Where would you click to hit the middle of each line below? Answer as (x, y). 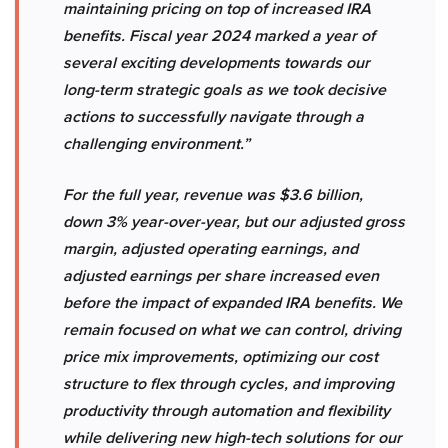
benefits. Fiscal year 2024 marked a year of (219, 36)
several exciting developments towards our (216, 63)
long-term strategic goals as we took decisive (224, 90)
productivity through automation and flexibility (226, 411)
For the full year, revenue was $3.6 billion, (213, 195)
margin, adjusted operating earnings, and (210, 249)
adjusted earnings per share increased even (221, 276)
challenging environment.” (156, 144)
